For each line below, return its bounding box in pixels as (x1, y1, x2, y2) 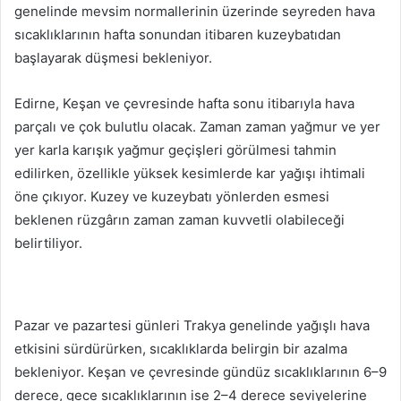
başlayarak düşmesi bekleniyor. (14, 49, 212, 66)
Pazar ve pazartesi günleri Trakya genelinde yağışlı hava (14, 317, 370, 334)
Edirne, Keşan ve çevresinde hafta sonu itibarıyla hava (14, 95, 354, 112)
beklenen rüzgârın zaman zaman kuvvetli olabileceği (14, 211, 345, 228)
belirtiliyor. (14, 235, 82, 252)
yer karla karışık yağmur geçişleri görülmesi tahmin (14, 141, 337, 158)
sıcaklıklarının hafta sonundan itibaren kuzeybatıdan (14, 26, 341, 43)
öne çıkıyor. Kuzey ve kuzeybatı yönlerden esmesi (14, 188, 329, 205)
